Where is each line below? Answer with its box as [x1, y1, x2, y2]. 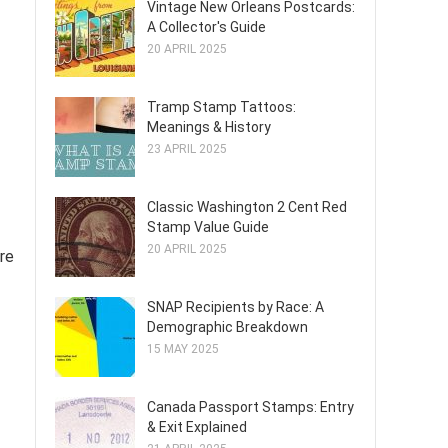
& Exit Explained [147, 419, 247, 435]
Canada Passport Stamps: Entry [147, 399, 354, 415]
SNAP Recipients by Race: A [147, 299, 324, 315]
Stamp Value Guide [147, 219, 269, 235]
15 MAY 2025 [147, 342, 219, 356]
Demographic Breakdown [147, 319, 308, 335]
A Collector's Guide [147, 19, 266, 35]
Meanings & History [147, 119, 271, 135]
